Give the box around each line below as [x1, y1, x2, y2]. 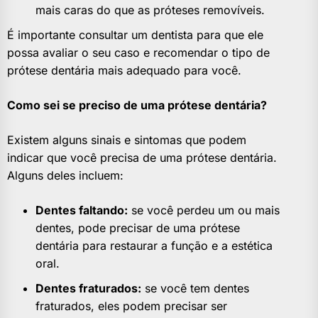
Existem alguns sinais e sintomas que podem [7, 133, 246, 148]
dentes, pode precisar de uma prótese [35, 221, 240, 236]
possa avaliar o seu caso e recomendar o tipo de [7, 45, 270, 60]
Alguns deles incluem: [7, 168, 124, 183]
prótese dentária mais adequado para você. [7, 63, 241, 78]
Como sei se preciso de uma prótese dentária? [7, 98, 267, 113]
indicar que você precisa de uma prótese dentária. [7, 150, 277, 165]
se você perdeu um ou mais [128, 203, 280, 218]
